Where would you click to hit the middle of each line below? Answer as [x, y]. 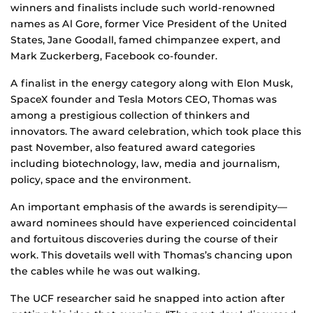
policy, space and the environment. [101, 180]
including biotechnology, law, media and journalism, [145, 164]
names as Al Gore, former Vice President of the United [149, 24]
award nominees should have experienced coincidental [153, 223]
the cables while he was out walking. [105, 271]
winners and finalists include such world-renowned [143, 8]
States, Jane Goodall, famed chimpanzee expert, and [146, 40]
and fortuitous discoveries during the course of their [144, 239]
